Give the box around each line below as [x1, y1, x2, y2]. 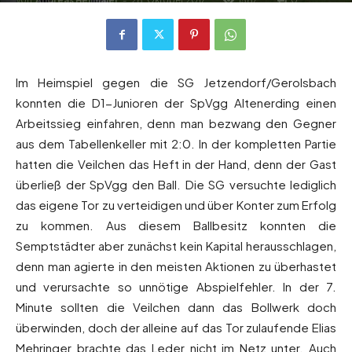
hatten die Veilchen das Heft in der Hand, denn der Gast [16, 156, 336, 172]
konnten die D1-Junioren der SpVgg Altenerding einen [16, 95, 336, 111]
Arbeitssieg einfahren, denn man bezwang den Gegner [16, 115, 336, 131]
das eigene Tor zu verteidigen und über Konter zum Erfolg [16, 197, 336, 213]
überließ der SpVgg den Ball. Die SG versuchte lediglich [16, 177, 336, 192]
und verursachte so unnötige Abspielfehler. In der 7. [16, 279, 336, 295]
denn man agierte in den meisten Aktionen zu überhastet [16, 258, 336, 274]
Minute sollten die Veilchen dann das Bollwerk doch [16, 299, 336, 315]
